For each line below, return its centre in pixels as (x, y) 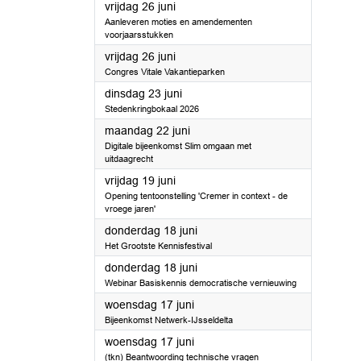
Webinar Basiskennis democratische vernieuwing (201, 283)
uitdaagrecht (129, 159)
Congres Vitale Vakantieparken (165, 72)
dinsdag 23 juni (143, 93)
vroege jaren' (130, 209)
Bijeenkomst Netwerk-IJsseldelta (169, 320)
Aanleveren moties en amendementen (178, 22)
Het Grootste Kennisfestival (158, 246)
